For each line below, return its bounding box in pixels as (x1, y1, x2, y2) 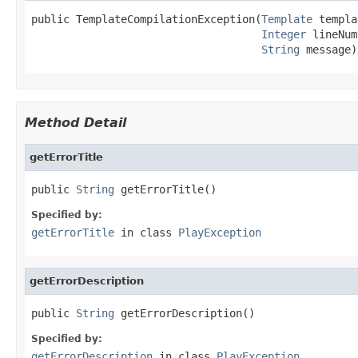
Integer (261, 27, 306, 41)
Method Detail (25, 114, 126, 130)
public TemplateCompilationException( (31, 12, 261, 26)
